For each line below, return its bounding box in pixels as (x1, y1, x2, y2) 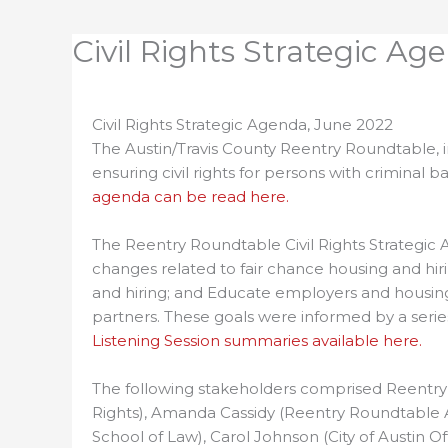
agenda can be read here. (92, 186, 289, 206)
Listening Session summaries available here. (92, 330, 422, 350)
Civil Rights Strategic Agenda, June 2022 (92, 114, 393, 134)
